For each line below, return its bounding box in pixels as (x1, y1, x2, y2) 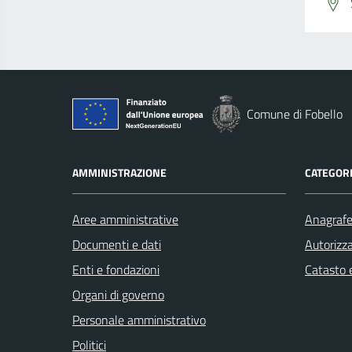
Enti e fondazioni (72, 260, 159, 280)
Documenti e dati (72, 235, 161, 255)
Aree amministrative (72, 210, 178, 229)
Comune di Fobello (247, 104, 343, 124)
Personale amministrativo (72, 310, 206, 330)
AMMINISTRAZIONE (72, 164, 167, 181)
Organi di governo (72, 285, 164, 305)
